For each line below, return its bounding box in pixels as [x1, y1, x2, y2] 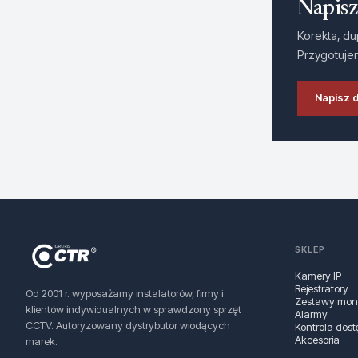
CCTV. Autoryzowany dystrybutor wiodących [26, 319, 230, 332]
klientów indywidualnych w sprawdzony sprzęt [26, 303, 241, 316]
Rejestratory [295, 282, 348, 295]
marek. [26, 335, 58, 348]
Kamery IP [295, 269, 341, 282]
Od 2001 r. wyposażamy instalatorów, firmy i [26, 287, 223, 300]
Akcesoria [295, 333, 340, 346]
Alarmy [295, 308, 328, 320]
